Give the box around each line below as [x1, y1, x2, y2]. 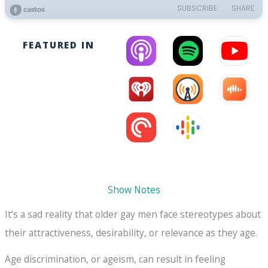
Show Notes [108, 183, 160, 196]
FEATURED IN [23, 38, 95, 51]
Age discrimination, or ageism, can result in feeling [5, 252, 226, 266]
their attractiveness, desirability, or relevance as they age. [5, 226, 258, 239]
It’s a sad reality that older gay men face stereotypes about [5, 208, 261, 221]
